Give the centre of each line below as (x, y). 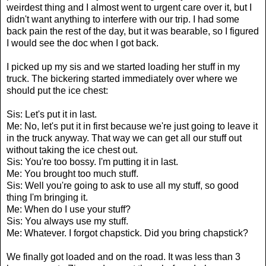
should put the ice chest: (57, 90)
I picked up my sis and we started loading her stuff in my (123, 66)
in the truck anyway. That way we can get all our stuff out (124, 138)
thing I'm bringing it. (47, 197)
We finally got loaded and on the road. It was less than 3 (123, 256)
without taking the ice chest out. (72, 150)
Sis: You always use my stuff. (67, 221)
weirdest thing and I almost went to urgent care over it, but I (129, 7)
